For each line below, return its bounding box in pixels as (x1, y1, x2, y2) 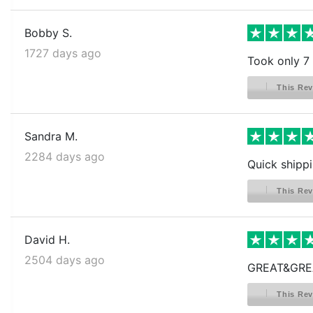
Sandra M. (24, 129, 78, 143)
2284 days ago (24, 149, 105, 163)
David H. (24, 232, 70, 247)
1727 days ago (24, 45, 101, 60)
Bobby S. (24, 25, 72, 40)
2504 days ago (24, 252, 105, 267)
